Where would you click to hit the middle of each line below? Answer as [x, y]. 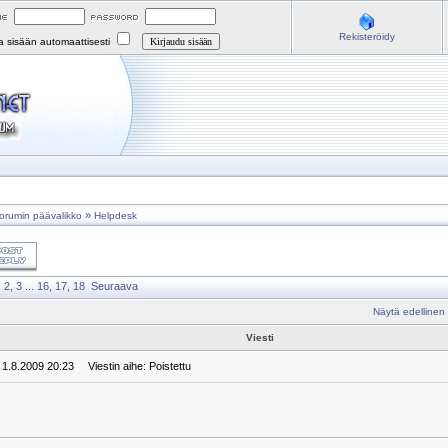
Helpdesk [115, 215]
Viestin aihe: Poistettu [135, 366]
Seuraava [114, 285]
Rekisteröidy [367, 36]
